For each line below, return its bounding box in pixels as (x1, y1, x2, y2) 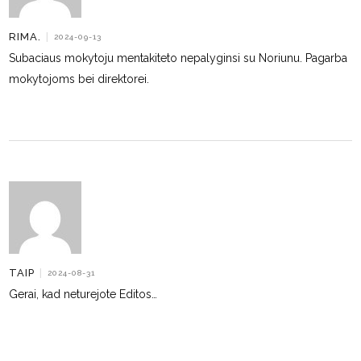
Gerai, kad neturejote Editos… (9, 288, 158, 301)
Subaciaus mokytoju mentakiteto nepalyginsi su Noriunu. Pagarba (9, 52, 348, 64)
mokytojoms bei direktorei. (9, 73, 150, 85)
